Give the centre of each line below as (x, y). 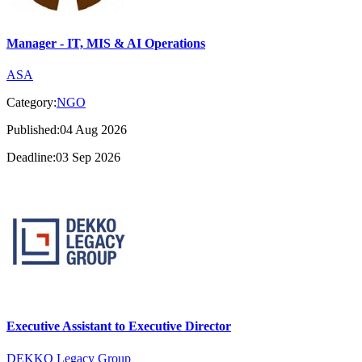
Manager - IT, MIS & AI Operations (106, 43)
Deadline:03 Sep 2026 (63, 158)
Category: (32, 103)
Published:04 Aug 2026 (67, 130)
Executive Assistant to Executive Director (119, 326)
